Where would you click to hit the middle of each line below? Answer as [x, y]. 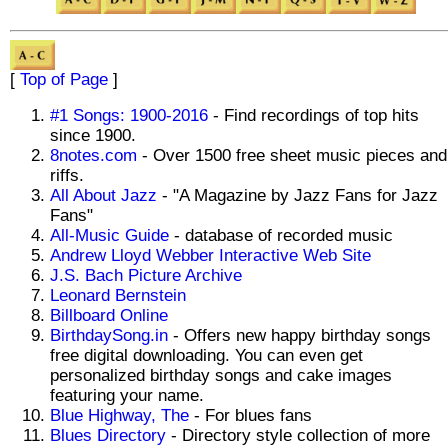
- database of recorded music [283, 235]
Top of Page [64, 79]
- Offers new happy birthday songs [299, 335]
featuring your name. [127, 395]
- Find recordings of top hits [313, 115]
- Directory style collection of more [298, 435]
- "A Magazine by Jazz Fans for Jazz [300, 195]
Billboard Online [109, 315]
